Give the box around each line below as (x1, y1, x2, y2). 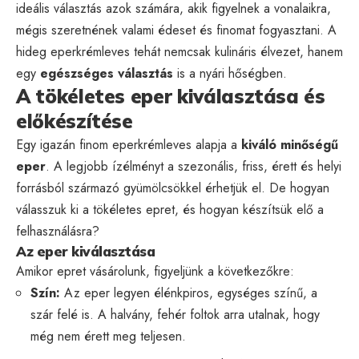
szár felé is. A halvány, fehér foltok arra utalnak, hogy (30, 305, 320, 324)
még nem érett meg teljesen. (30, 326, 186, 345)
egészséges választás (40, 63, 173, 83)
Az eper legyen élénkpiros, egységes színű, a (60, 283, 317, 302)
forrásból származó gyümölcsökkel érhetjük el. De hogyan (16, 178, 329, 197)
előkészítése (16, 108, 133, 133)
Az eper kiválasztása (16, 242, 155, 260)
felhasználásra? (16, 221, 99, 240)
